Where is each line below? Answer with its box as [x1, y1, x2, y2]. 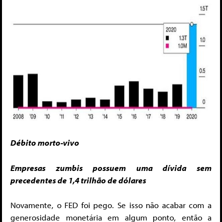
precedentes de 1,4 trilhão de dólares [10, 174, 146, 185]
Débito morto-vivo [10, 137, 79, 148]
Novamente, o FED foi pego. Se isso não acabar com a [10, 200, 212, 211]
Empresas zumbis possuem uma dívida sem [10, 162, 212, 173]
